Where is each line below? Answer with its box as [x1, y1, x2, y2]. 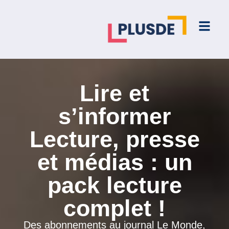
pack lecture [47, 172, 182, 198]
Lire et [80, 80, 149, 106]
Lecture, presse [29, 126, 200, 152]
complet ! [63, 195, 166, 221]
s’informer [58, 103, 171, 129]
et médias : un [37, 149, 192, 175]
